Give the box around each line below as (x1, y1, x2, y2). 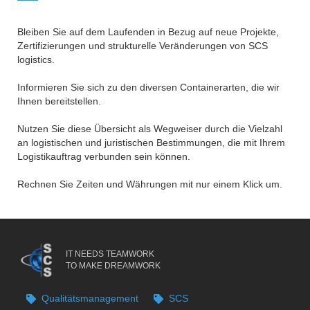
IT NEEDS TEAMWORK (66, 248, 154, 259)
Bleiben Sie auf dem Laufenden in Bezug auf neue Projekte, (17, 26, 279, 37)
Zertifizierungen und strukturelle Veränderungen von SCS (17, 39, 268, 51)
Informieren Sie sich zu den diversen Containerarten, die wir (17, 81, 280, 93)
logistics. (17, 53, 55, 65)
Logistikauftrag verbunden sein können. (17, 150, 190, 162)
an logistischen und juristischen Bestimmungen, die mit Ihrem (17, 136, 285, 148)
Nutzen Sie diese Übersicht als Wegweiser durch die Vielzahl (17, 122, 282, 134)
